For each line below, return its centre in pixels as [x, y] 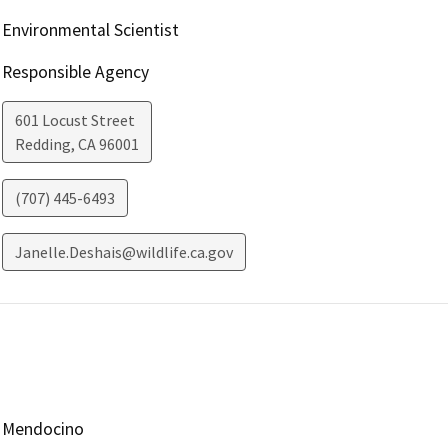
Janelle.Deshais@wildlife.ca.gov [123, 252]
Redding [42, 144]
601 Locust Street [74, 120]
